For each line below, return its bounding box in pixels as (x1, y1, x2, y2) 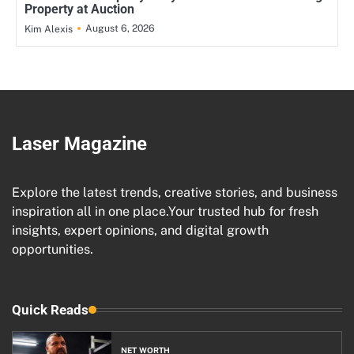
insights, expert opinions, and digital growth (12, 222, 269, 238)
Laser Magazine (12, 132, 147, 155)
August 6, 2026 (85, 21, 155, 34)
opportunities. (12, 241, 93, 257)
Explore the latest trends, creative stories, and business (12, 184, 337, 200)
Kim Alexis (24, 22, 73, 35)
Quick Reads (12, 301, 88, 318)
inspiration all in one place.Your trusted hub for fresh (12, 203, 318, 219)
